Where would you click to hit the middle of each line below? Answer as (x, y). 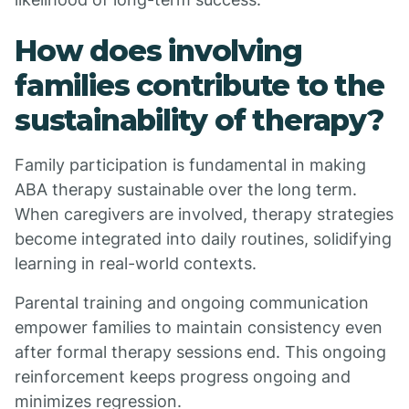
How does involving (158, 51)
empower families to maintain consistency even (199, 327)
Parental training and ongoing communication (192, 303)
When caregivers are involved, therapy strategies (204, 214)
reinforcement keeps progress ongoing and (183, 377)
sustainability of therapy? (199, 120)
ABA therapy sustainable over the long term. (186, 189)
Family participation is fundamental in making (190, 165)
